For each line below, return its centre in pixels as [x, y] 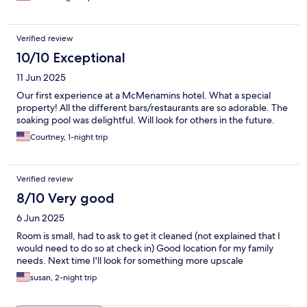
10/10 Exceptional [71, 58]
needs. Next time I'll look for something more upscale [130, 261]
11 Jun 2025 [41, 78]
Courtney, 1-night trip [69, 137]
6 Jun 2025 [40, 218]
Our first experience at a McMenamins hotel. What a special [144, 96]
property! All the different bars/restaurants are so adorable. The [152, 108]
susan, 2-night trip [64, 278]
